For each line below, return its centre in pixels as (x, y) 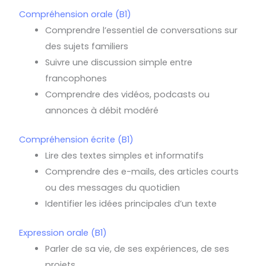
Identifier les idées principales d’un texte (131, 203)
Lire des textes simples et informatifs (124, 155)
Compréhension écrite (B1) (77, 139)
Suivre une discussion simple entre (119, 63)
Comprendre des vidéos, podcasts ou (127, 95)
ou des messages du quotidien (113, 187)
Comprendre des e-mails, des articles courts (142, 171)
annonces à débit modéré (102, 111)
